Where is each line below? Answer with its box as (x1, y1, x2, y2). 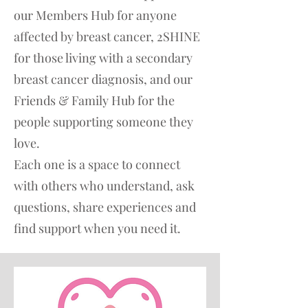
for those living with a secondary (14, 49, 192, 66)
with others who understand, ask (14, 177, 195, 194)
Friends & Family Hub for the (14, 92, 175, 109)
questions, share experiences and (14, 199, 196, 215)
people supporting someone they (14, 113, 193, 130)
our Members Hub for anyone (14, 7, 177, 23)
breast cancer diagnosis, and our (14, 71, 192, 87)
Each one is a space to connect (14, 156, 180, 173)
